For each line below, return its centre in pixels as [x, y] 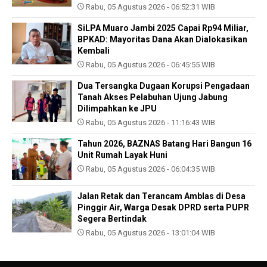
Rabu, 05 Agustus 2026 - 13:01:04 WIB [150, 233]
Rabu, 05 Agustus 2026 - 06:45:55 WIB [150, 65]
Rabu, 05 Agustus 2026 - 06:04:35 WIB [150, 169]
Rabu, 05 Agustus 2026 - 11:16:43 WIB [150, 123]
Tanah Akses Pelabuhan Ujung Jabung [153, 97]
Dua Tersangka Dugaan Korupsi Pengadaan [164, 86]
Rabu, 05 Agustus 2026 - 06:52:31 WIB [150, 7]
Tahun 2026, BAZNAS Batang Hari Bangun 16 [164, 144]
